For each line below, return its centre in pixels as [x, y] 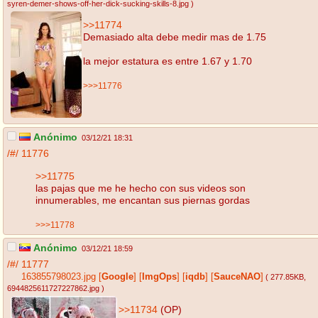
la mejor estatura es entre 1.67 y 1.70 [168, 61]
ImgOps [159, 277]
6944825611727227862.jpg [53, 289]
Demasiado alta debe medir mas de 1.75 [175, 37]
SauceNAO [237, 277]
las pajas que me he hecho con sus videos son [141, 188]
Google [117, 277]
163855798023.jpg [59, 277]
